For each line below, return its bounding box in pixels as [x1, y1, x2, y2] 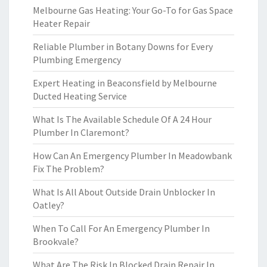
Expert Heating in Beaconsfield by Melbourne [33, 77, 217, 89]
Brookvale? [33, 235, 79, 247]
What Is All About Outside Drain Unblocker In [33, 186, 215, 198]
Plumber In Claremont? [33, 126, 129, 138]
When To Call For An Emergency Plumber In [33, 222, 210, 234]
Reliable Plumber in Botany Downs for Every [33, 41, 213, 52]
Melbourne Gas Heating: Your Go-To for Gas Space [33, 4, 233, 16]
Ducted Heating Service [33, 90, 127, 102]
